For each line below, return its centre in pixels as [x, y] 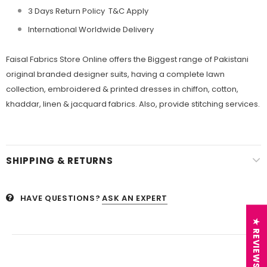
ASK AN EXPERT [135, 198]
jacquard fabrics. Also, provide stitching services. [165, 104]
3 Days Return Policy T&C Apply [88, 11]
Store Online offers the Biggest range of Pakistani [154, 60]
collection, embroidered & [57, 89]
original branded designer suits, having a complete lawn [115, 74]
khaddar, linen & [38, 104]
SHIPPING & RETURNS [60, 161]
